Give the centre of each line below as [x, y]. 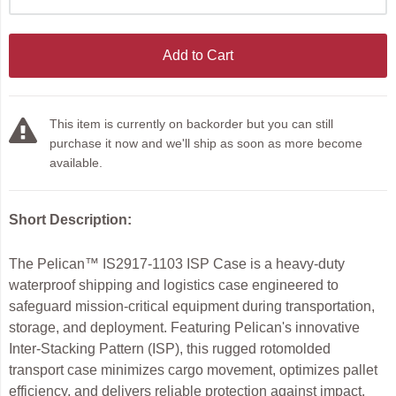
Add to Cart [198, 55]
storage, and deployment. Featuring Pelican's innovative [184, 327]
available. [76, 162]
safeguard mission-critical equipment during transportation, [192, 306]
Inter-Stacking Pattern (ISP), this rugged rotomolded [170, 348]
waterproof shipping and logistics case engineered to [174, 285]
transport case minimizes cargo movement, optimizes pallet [193, 369]
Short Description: [70, 219]
